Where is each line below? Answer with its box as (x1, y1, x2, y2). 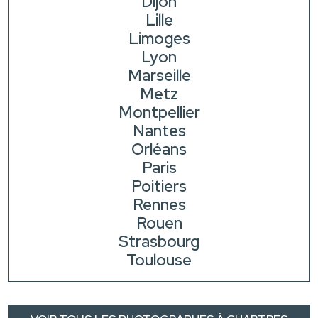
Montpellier (118, 102, 200, 124)
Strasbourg (119, 231, 199, 253)
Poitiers (131, 176, 187, 197)
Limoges (128, 28, 190, 50)
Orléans (131, 139, 187, 160)
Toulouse (126, 250, 192, 271)
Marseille (127, 65, 191, 87)
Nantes (132, 121, 186, 142)
